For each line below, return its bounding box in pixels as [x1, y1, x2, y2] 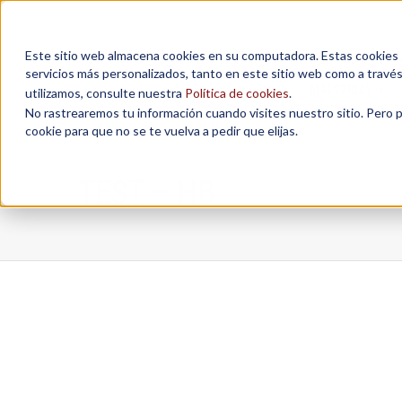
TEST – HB [78, 174, 215, 212]
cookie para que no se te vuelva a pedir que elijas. [25, 123, 298, 138]
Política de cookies [185, 85, 289, 100]
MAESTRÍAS [309, 83, 372, 97]
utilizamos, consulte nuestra [25, 85, 185, 100]
